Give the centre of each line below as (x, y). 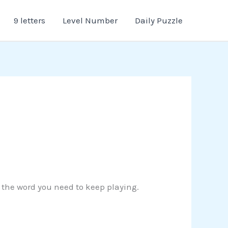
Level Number (90, 20)
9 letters (30, 20)
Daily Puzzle (159, 20)
